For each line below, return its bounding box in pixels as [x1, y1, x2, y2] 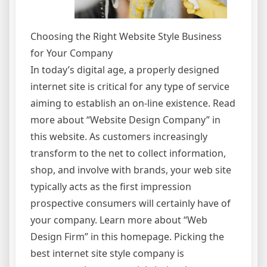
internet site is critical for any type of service [30, 79, 229, 93]
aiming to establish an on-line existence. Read [30, 96, 235, 110]
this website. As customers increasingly [30, 129, 207, 143]
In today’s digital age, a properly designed [30, 63, 219, 76]
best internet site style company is [30, 246, 184, 260]
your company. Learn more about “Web [30, 213, 207, 226]
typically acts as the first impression [30, 179, 191, 193]
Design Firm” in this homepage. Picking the [30, 229, 224, 243]
